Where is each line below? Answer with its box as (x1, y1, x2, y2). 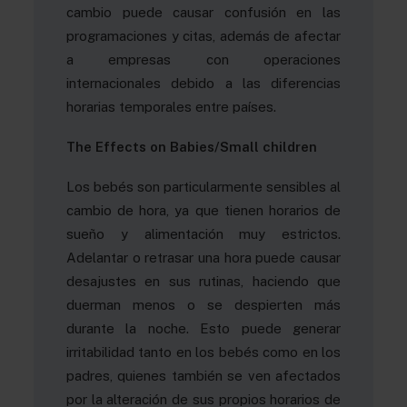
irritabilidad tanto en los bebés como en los (66, 344, 341, 360)
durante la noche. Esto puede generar (66, 321, 341, 336)
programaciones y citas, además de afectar (66, 28, 341, 44)
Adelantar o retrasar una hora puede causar (66, 250, 341, 265)
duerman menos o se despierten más (66, 297, 341, 313)
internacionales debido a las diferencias (66, 75, 341, 91)
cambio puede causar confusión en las (66, 5, 341, 20)
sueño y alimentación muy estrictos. (66, 226, 341, 242)
